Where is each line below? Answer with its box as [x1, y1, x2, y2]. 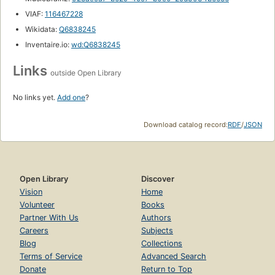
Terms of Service [20, 251, 82, 261]
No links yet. [13, 92, 57, 102]
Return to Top [141, 264, 192, 274]
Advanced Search [141, 251, 206, 261]
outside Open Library [50, 68, 122, 77]
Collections [141, 238, 182, 248]
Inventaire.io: [25, 39, 71, 49]
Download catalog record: [144, 120, 228, 129]
